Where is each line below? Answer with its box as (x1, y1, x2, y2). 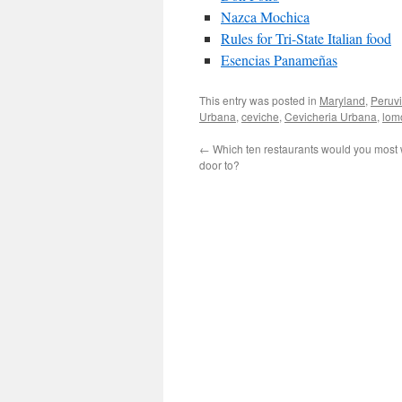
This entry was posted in (199, 92, 319, 108)
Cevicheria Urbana (284, 109, 377, 124)
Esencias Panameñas (221, 50, 337, 69)
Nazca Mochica (221, 7, 310, 26)
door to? (199, 157, 240, 172)
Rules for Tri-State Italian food (221, 29, 391, 48)
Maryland (319, 92, 365, 108)
